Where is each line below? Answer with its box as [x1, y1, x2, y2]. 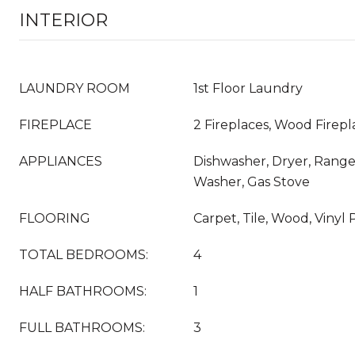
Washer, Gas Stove [193, 174, 310, 189]
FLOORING [19, 211, 90, 226]
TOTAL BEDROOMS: [19, 247, 148, 262]
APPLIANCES [19, 154, 102, 169]
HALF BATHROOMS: [19, 284, 147, 299]
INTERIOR [19, 10, 108, 31]
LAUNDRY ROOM [19, 81, 130, 96]
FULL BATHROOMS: [19, 320, 145, 335]
